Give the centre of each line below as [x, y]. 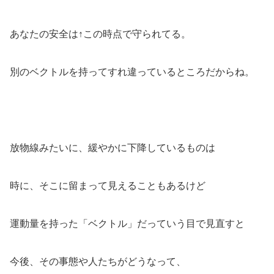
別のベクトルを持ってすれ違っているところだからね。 [132, 72]
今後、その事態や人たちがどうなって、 [98, 261]
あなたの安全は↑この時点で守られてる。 [100, 34]
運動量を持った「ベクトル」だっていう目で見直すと [127, 223]
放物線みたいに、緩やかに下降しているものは [113, 147]
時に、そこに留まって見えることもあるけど [108, 185]
